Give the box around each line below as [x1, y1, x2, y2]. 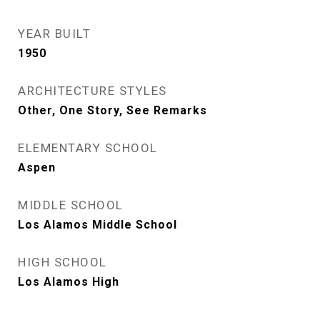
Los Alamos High [18, 274, 119, 289]
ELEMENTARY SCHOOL [18, 140, 158, 155]
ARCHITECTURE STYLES [18, 83, 167, 98]
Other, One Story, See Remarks [18, 103, 207, 117]
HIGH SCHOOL [18, 254, 107, 269]
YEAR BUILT [18, 26, 91, 41]
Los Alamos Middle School [18, 217, 177, 231]
